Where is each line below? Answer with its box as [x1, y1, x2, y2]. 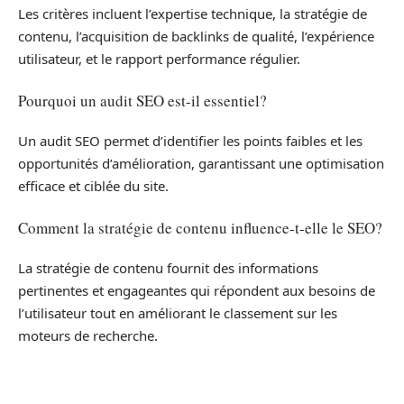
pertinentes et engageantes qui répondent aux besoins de [18, 281, 375, 300]
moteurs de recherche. [18, 326, 158, 345]
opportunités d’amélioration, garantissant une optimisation [18, 154, 384, 173]
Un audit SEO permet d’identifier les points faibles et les [18, 132, 363, 151]
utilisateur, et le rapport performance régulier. [18, 50, 300, 69]
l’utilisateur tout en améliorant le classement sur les [18, 304, 337, 323]
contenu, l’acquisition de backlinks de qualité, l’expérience [18, 27, 374, 46]
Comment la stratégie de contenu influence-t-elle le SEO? [18, 216, 382, 238]
